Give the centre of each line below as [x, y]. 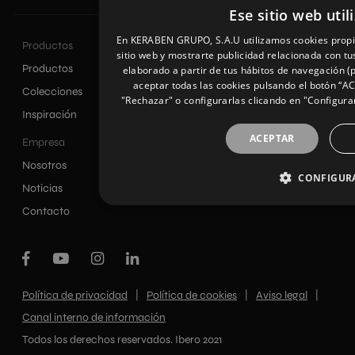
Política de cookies [192, 296]
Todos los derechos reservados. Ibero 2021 [122, 340]
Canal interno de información [94, 318]
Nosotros [44, 166]
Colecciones [52, 92]
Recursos [208, 46]
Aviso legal [282, 296]
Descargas [212, 115]
